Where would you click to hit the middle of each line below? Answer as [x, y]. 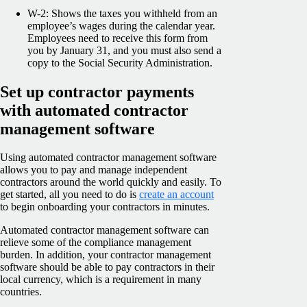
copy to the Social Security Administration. [120, 62]
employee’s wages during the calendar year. [121, 25]
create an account [176, 195]
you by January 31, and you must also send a [124, 50]
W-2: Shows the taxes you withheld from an [122, 13]
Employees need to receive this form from [118, 38]
